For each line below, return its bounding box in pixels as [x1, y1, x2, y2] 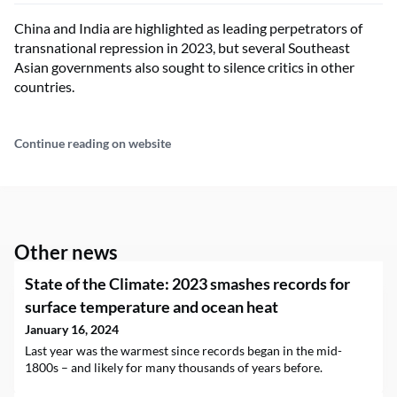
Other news [14, 240, 118, 264]
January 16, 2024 [25, 322, 119, 337]
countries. [14, 78, 74, 95]
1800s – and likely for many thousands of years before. [25, 360, 323, 375]
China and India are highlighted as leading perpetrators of [14, 19, 362, 36]
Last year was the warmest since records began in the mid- [25, 343, 342, 358]
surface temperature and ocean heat [25, 297, 278, 316]
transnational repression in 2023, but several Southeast [14, 39, 350, 56]
